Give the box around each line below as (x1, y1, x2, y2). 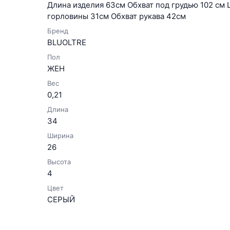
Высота (47, 158, 71, 166)
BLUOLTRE (47, 37, 86, 47)
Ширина (47, 131, 73, 140)
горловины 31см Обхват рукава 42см (47, 11, 186, 21)
